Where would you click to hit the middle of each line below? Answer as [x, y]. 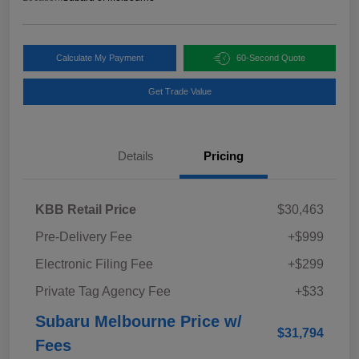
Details [135, 156]
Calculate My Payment [99, 58]
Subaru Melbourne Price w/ [139, 322]
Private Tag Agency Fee [103, 292]
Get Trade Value [179, 92]
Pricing [224, 156]
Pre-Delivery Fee [84, 237]
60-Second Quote [271, 58]
